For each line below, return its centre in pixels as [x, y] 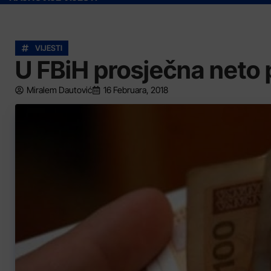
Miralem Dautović [59, 90]
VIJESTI [49, 48]
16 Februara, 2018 [136, 90]
